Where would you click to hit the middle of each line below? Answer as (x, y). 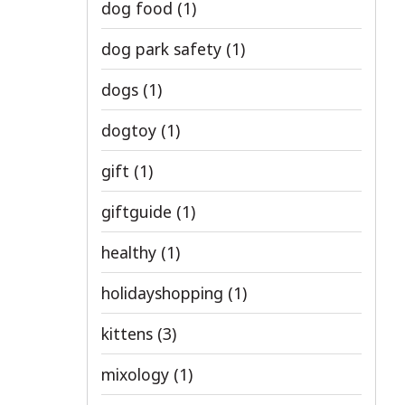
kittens (129, 334)
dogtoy (131, 130)
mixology (137, 374)
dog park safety (164, 49)
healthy (131, 252)
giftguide (139, 212)
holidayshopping (165, 293)
